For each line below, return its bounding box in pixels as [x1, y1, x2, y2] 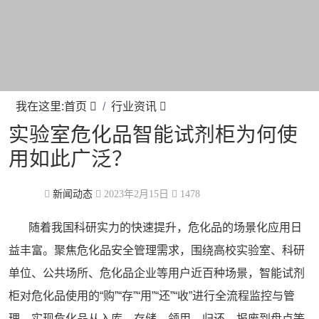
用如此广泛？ [9, 147, 132, 170]
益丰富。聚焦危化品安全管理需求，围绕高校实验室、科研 [9, 244, 305, 256]
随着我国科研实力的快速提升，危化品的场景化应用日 [9, 221, 302, 234]
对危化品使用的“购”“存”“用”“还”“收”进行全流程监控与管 [20, 290, 295, 302]
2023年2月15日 [104, 189, 172, 199]
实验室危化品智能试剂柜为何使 [9, 123, 298, 146]
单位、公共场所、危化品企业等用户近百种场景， [9, 267, 259, 279]
